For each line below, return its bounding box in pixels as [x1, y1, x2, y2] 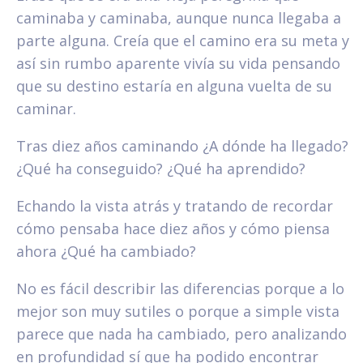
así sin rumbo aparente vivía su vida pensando [16, 53, 340, 73]
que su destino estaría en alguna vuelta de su [16, 75, 332, 96]
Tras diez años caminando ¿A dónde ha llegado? [16, 135, 348, 156]
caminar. [16, 98, 76, 118]
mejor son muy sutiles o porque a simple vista [16, 301, 340, 321]
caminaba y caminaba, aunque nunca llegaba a [16, 7, 341, 28]
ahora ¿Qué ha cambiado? [16, 241, 196, 261]
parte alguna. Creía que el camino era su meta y [16, 30, 349, 50]
